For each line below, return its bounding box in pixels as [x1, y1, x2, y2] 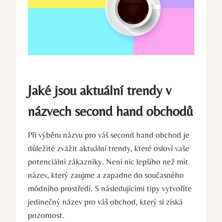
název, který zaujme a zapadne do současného [28, 170, 184, 180]
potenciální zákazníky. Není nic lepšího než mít [28, 157, 188, 167]
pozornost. [28, 210, 64, 221]
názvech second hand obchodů [28, 103, 193, 119]
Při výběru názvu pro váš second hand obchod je [28, 130, 189, 140]
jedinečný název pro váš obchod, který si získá [28, 197, 183, 207]
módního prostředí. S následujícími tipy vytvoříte [28, 183, 192, 194]
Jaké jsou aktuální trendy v [28, 82, 171, 99]
